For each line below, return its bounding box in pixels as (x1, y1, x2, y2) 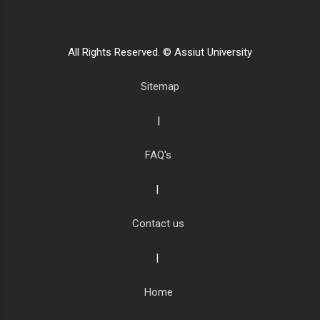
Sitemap (140, 80, 179, 94)
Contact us (132, 217, 187, 231)
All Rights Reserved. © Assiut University (67, 46, 252, 59)
